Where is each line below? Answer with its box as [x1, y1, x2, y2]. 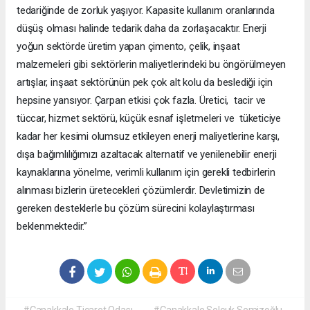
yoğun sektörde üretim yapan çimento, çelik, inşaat [17, 39, 240, 53]
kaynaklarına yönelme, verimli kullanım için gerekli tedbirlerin [17, 165, 275, 179]
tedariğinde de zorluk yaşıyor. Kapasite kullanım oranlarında [17, 3, 275, 17]
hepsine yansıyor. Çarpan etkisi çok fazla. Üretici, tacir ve [17, 93, 266, 107]
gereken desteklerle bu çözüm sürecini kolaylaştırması [17, 201, 255, 215]
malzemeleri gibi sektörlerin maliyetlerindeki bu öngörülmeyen [17, 57, 286, 71]
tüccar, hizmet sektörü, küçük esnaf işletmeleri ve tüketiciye [17, 111, 282, 125]
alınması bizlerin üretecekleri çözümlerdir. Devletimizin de [17, 183, 265, 197]
